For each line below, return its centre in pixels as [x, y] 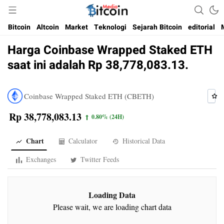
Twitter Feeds [99, 159]
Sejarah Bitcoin [157, 27]
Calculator [82, 141]
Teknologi [110, 27]
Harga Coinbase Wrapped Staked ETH [110, 50]
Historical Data [142, 141]
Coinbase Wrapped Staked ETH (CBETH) [89, 96]
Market [76, 27]
